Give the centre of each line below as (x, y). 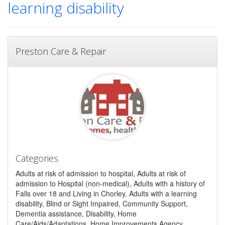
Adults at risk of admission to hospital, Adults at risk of (101, 173)
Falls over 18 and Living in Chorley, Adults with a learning (106, 193)
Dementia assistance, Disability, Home (76, 213)
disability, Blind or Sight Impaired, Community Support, (102, 203)
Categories (37, 158)
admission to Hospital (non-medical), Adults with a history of (110, 183)
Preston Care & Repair (61, 51)
